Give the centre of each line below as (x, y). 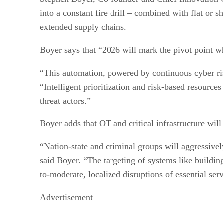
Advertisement (66, 197)
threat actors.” (65, 100)
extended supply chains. (83, 27)
